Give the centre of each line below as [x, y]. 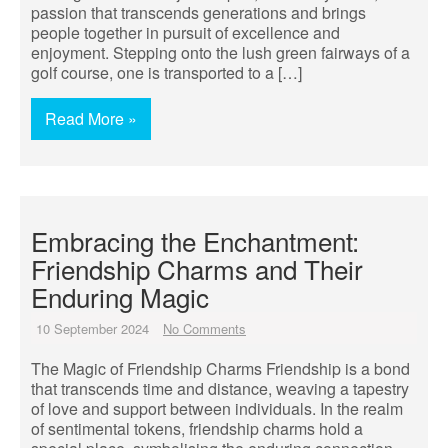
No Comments [204, 328]
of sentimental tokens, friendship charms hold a [197, 428]
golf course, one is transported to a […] [166, 72]
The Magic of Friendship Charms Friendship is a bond [220, 368]
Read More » [91, 118]
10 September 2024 [92, 328]
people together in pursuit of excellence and [185, 32]
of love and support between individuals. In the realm [217, 408]
